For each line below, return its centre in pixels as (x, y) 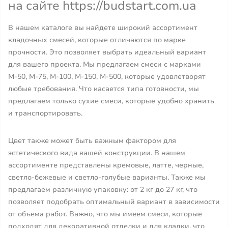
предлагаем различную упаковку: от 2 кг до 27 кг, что (103, 190)
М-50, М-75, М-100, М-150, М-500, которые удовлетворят (107, 77)
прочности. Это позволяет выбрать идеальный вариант (107, 52)
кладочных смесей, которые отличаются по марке (97, 40)
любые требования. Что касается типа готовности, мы (104, 89)
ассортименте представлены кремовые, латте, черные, (106, 165)
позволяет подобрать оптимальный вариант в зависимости (114, 202)
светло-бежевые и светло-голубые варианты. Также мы (107, 177)
